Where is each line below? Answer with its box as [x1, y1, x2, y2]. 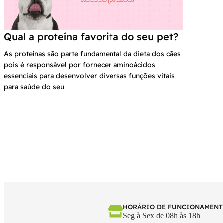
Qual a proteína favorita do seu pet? [4, 30, 178, 43]
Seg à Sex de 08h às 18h [123, 211, 201, 220]
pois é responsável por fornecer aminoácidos [4, 60, 155, 70]
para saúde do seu [4, 82, 64, 92]
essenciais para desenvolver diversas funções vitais [4, 71, 175, 81]
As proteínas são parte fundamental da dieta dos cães [4, 49, 181, 59]
